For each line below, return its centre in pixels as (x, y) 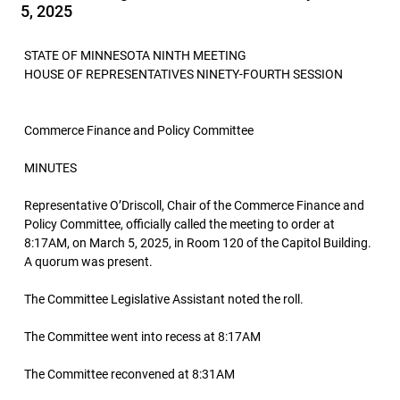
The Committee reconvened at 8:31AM (129, 374)
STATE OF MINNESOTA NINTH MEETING (135, 55)
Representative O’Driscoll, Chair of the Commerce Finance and (194, 205)
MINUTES (50, 168)
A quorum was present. (88, 262)
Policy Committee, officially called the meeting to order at (179, 224)
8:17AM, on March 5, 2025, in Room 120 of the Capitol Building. (198, 243)
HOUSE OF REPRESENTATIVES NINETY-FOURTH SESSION (183, 74)
